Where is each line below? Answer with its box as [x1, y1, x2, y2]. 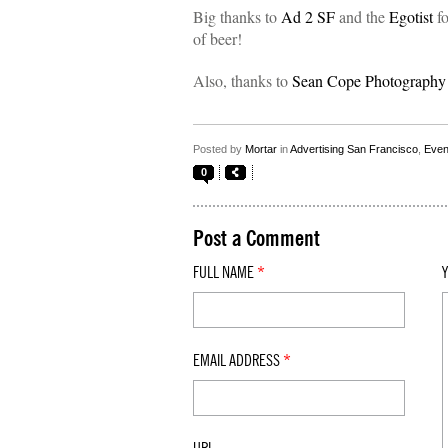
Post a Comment [193, 228, 320, 250]
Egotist [389, 6, 433, 27]
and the [335, 6, 389, 27]
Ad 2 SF [281, 6, 335, 27]
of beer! [193, 28, 242, 49]
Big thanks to [193, 6, 281, 27]
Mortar [245, 143, 277, 155]
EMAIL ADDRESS [193, 353, 283, 369]
